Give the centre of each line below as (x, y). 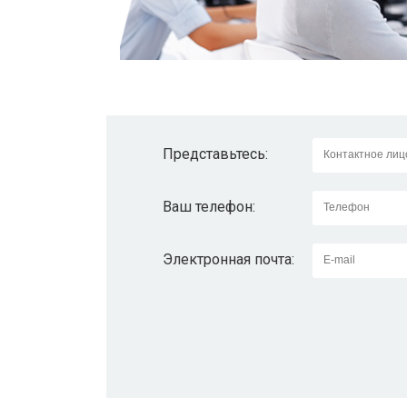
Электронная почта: (228, 260)
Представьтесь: (215, 154)
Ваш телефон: (209, 207)
